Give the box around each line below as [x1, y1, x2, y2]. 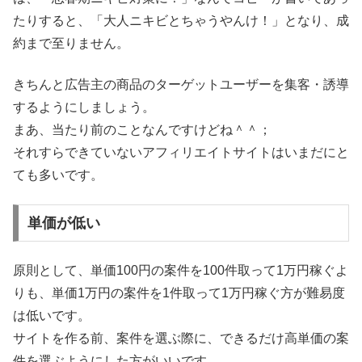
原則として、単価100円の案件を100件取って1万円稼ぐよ [13, 263, 348, 278]
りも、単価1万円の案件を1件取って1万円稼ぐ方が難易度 [13, 286, 345, 301]
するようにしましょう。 [13, 99, 155, 114]
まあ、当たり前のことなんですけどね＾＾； [13, 122, 271, 137]
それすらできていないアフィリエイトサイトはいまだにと [13, 145, 349, 159]
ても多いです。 [13, 167, 103, 182]
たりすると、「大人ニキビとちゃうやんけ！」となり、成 [13, 14, 349, 28]
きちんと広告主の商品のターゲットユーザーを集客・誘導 [13, 77, 349, 91]
